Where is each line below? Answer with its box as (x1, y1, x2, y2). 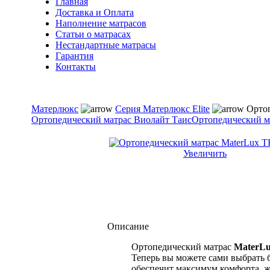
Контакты (55, 61, 96, 72)
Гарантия (55, 51, 93, 61)
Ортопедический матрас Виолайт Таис (31, 115, 192, 125)
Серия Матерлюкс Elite (115, 104, 210, 114)
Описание (107, 221, 149, 231)
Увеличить (183, 148, 227, 159)
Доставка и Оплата (55, 7, 134, 17)
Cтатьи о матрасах (55, 29, 131, 39)
